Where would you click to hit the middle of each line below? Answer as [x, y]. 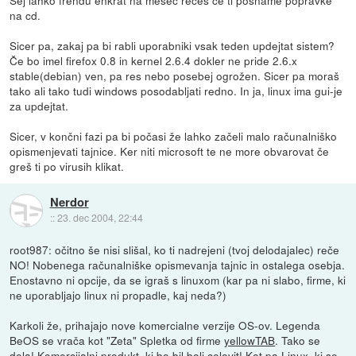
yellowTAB [250, 340]
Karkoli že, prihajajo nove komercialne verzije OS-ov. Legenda [165, 325]
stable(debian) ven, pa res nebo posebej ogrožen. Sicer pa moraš [175, 75]
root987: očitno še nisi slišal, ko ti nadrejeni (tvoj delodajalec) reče [175, 249]
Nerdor [69, 202]
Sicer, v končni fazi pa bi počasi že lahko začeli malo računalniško [174, 135]
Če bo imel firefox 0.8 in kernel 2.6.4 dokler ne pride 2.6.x [154, 60]
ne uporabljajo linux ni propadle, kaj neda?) [118, 294]
